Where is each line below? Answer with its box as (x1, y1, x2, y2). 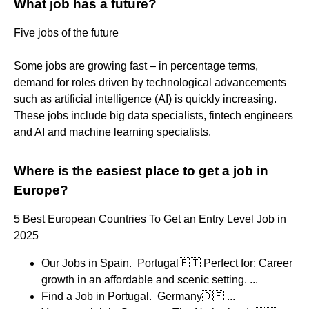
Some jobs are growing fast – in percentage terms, (14, 59, 258, 72)
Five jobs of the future (14, 26, 119, 39)
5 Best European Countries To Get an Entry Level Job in (14, 212, 286, 225)
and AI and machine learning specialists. (14, 126, 211, 138)
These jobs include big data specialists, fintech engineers (14, 109, 293, 121)
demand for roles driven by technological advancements (14, 76, 286, 88)
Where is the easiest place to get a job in (14, 163, 268, 178)
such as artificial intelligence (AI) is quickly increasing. (14, 92, 277, 105)
